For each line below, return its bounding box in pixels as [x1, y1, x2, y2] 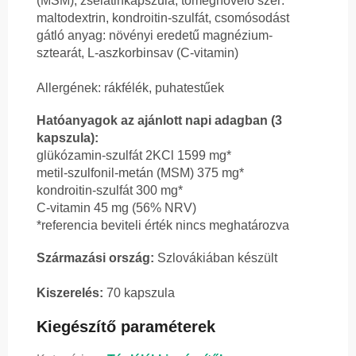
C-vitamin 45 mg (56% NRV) [37, 201, 196, 215]
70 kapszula [103, 286, 175, 300]
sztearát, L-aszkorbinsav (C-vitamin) [37, 46, 238, 60]
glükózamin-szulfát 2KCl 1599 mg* [37, 149, 231, 163]
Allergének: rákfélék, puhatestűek [37, 81, 224, 95]
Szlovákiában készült [154, 251, 277, 265]
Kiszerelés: [37, 286, 103, 300]
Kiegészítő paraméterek [37, 318, 215, 336]
